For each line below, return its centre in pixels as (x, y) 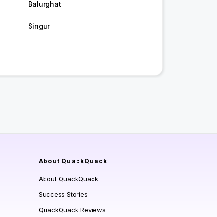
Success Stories (63, 194)
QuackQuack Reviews (72, 210)
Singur (39, 26)
